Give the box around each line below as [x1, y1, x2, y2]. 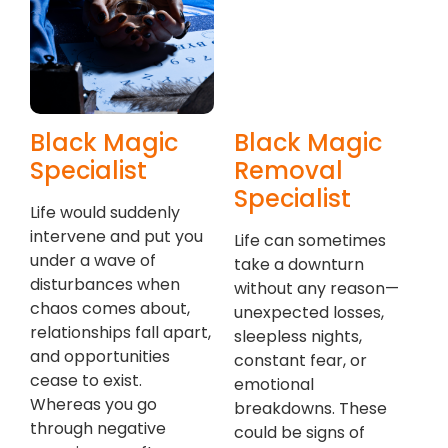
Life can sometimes [234, 229, 386, 253]
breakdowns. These [234, 397, 387, 421]
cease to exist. [30, 369, 142, 393]
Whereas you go [30, 393, 157, 417]
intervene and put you [30, 225, 203, 249]
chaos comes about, [30, 297, 190, 321]
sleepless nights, [234, 325, 362, 349]
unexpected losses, [234, 301, 384, 325]
